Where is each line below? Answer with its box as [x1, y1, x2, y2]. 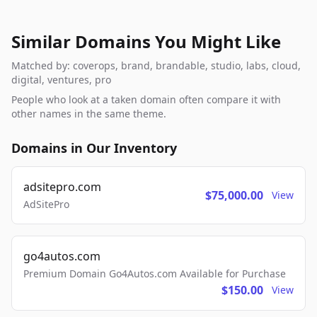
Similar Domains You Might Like [11, 30, 281, 54]
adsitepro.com [23, 179, 101, 195]
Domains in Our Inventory [11, 139, 177, 157]
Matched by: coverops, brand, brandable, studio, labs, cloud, [11, 59, 301, 73]
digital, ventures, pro [11, 73, 111, 87]
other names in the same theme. [11, 107, 166, 121]
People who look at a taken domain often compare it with [11, 93, 281, 107]
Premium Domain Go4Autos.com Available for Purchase [23, 267, 286, 281]
